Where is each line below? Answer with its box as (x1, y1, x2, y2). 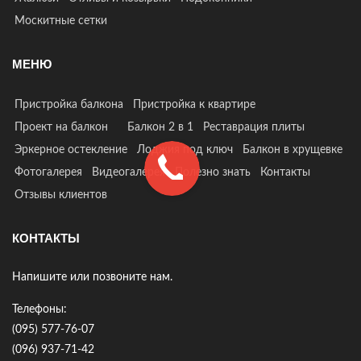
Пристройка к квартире (133, 98, 255, 110)
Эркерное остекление (15, 143, 127, 156)
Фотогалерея (15, 166, 82, 178)
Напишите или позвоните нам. (12, 271, 172, 283)
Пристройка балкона (15, 98, 123, 110)
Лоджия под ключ (137, 143, 233, 156)
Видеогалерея (92, 166, 165, 178)
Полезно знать (175, 166, 251, 178)
